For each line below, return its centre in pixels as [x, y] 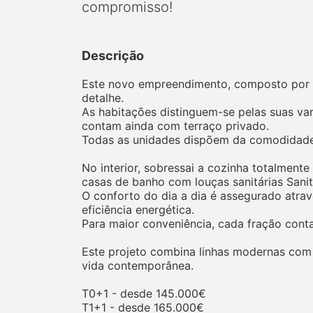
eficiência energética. [138, 210]
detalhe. [103, 98]
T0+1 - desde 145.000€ [144, 294]
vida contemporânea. [138, 266]
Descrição [113, 56]
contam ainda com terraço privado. [175, 126]
